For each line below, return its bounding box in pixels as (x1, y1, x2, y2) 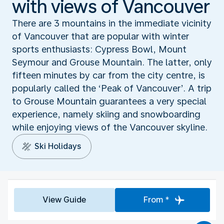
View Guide (42, 194, 86, 204)
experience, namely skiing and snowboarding (12, 108, 200, 119)
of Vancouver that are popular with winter (12, 30, 189, 41)
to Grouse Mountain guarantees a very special (12, 95, 206, 106)
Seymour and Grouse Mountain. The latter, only (12, 56, 212, 67)
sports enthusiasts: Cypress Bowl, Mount (12, 43, 186, 54)
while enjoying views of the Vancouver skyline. (12, 121, 207, 132)
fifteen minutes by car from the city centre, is (12, 69, 205, 80)
